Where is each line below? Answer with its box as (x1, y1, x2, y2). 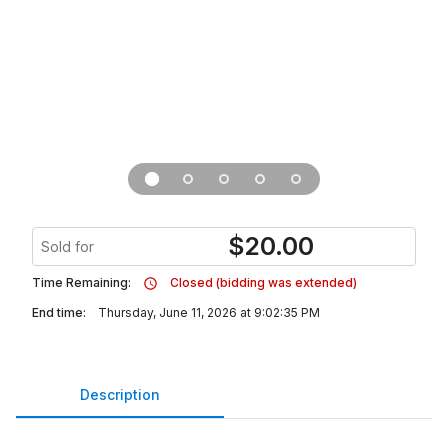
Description (80, 385, 160, 403)
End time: (32, 305, 86, 320)
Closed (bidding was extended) (170, 275, 357, 290)
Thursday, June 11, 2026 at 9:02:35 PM (98, 305, 320, 320)
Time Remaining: (32, 275, 131, 290)
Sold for (41, 238, 94, 255)
